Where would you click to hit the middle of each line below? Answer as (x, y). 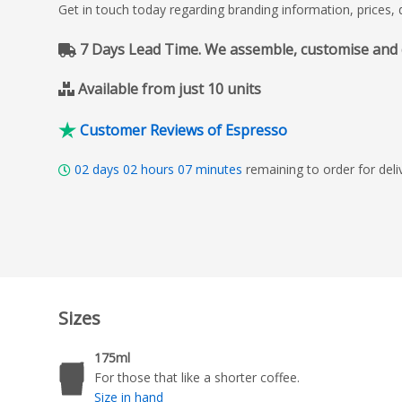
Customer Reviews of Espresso (184, 130)
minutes (219, 169)
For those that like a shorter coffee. (197, 378)
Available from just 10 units (170, 89)
